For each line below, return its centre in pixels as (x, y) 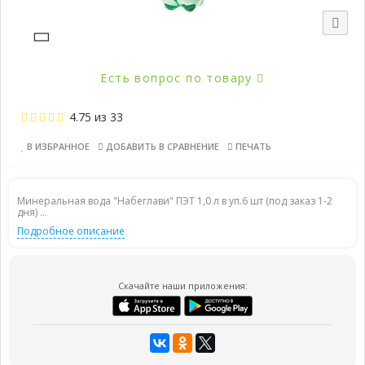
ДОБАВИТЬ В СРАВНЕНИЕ (161, 146)
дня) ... (32, 212)
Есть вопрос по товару (179, 78)
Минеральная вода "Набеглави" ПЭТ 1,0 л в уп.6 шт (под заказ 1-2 (175, 201)
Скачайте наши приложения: (182, 286)
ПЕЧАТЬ (252, 146)
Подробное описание (71, 231)
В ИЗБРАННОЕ (57, 146)
